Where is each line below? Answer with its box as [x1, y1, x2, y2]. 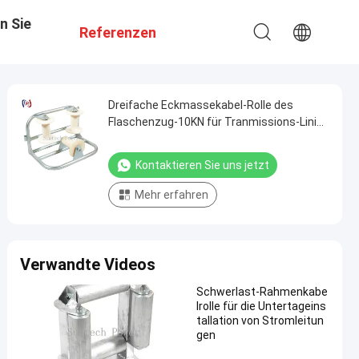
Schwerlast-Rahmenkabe [196, 285, 328, 298]
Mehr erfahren [135, 188, 208, 201]
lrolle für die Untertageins [196, 300, 326, 313]
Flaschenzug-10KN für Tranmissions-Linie [108, 115, 323, 128]
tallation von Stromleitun [196, 314, 324, 327]
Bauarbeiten [108, 132, 171, 145]
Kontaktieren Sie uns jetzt [135, 159, 269, 171]
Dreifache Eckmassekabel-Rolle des [108, 99, 293, 111]
